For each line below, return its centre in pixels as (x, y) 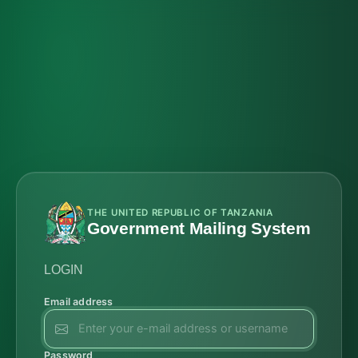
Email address (79, 302)
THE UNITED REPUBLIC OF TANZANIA (180, 213)
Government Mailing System (199, 228)
